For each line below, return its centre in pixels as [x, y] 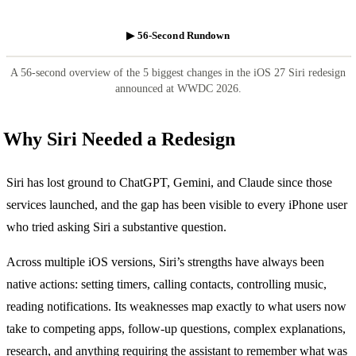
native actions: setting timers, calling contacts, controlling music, [166, 284]
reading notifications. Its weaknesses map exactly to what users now [176, 306]
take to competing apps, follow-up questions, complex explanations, [176, 328]
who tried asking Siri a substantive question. [116, 226]
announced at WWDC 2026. [178, 88]
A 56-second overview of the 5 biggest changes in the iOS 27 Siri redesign [178, 72]
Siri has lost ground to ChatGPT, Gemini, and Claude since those [169, 182]
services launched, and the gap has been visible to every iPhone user [177, 204]
